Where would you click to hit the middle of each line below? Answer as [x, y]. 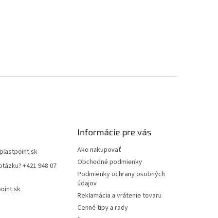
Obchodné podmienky [110, 162]
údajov [87, 184]
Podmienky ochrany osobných [121, 174]
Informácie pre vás [115, 132]
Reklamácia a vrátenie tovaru [120, 196]
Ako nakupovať [100, 150]
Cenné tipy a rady [103, 208]
